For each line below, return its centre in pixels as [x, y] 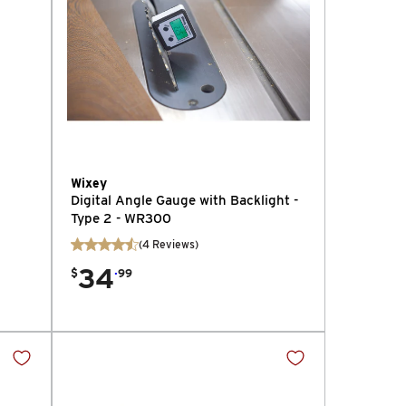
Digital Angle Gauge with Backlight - [184, 200]
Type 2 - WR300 [121, 218]
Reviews [173, 244]
